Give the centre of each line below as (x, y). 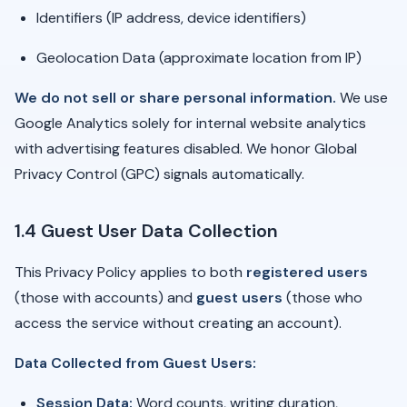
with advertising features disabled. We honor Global (186, 149)
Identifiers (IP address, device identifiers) (171, 18)
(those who (323, 298)
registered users (307, 272)
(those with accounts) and (105, 298)
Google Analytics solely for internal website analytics (190, 123)
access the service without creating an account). (178, 323)
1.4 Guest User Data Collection (146, 231)
